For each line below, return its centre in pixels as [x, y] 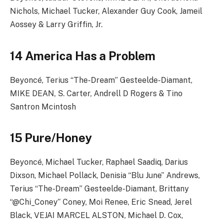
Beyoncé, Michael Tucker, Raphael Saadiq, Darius [99, 162]
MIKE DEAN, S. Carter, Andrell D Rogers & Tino [96, 93]
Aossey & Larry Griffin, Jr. [56, 25]
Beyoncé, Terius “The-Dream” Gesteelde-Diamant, [101, 80]
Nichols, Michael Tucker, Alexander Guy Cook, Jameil [106, 11]
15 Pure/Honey [51, 137]
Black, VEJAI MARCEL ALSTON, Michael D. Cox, [96, 215]
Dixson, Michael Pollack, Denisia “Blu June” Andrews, [105, 175]
